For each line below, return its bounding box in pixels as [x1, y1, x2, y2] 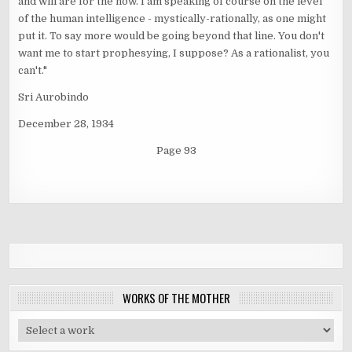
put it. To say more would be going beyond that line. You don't [18, 30, 325, 42]
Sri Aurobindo [18, 91, 90, 104]
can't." [18, 64, 48, 77]
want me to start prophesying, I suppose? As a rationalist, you [18, 47, 330, 60]
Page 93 [156, 145, 196, 157]
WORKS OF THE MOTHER [122, 289, 230, 307]
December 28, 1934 [18, 118, 115, 130]
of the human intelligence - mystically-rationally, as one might [18, 13, 327, 25]
